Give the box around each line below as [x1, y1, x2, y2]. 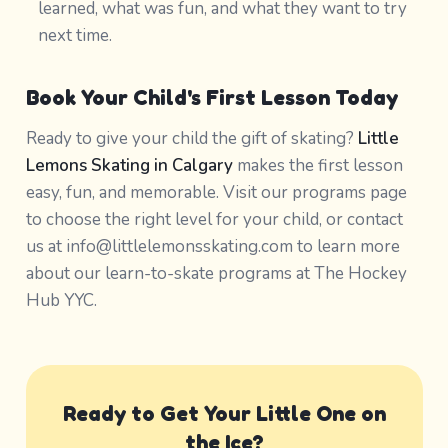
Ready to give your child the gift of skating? [25, 126, 358, 150]
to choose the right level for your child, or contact [25, 207, 403, 231]
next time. [37, 24, 112, 47]
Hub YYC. [25, 288, 97, 312]
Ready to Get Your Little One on [62, 399, 386, 426]
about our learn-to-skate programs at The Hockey [25, 261, 407, 285]
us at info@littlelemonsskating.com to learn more [25, 234, 400, 258]
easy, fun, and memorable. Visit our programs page [25, 180, 407, 204]
